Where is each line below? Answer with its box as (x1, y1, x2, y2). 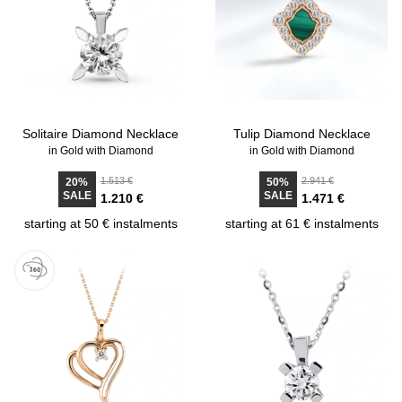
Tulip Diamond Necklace (232, 127, 371, 141)
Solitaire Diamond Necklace (22, 127, 179, 141)
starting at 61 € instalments (224, 216, 379, 231)
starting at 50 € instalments (23, 216, 178, 231)
